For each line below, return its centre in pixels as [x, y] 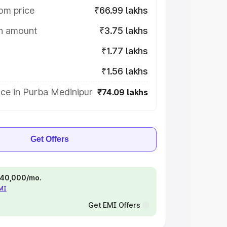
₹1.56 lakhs [124, 71]
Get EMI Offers [114, 205]
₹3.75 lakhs [123, 31]
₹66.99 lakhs [121, 10]
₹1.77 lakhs [124, 51]
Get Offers [50, 139]
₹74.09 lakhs [123, 92]
